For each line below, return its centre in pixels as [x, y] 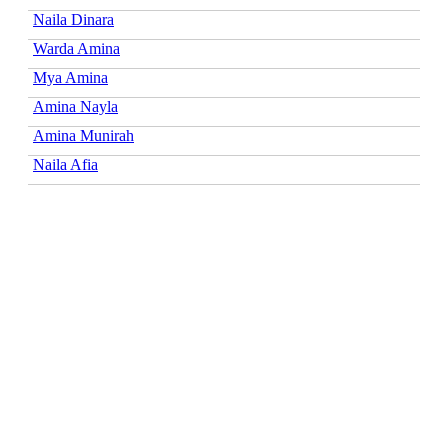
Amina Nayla [75, 106]
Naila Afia [65, 164]
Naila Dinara [73, 19]
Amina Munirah [83, 135]
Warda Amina [76, 48]
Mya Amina [70, 77]
